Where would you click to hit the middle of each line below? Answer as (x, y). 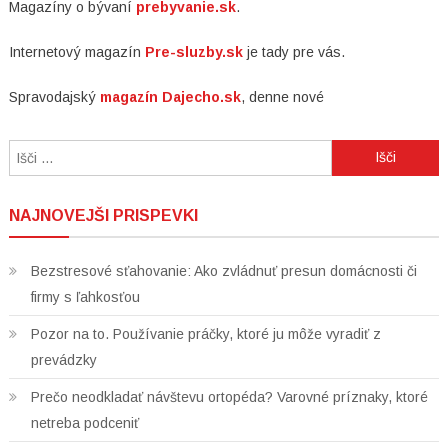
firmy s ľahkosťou (85, 296)
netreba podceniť (86, 422)
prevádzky (63, 359)
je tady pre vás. (295, 51)
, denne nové (282, 96)
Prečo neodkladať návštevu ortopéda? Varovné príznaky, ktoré (229, 396)
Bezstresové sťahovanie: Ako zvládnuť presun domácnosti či (223, 270)
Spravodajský (54, 96)
